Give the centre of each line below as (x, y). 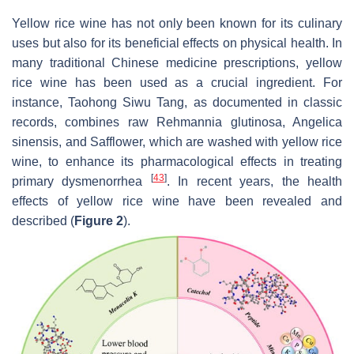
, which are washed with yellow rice (242, 141)
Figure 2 (99, 220)
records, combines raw (85, 122)
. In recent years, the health (254, 181)
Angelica (318, 122)
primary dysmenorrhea (81, 181)
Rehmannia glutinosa (219, 122)
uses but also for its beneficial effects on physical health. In (177, 43)
